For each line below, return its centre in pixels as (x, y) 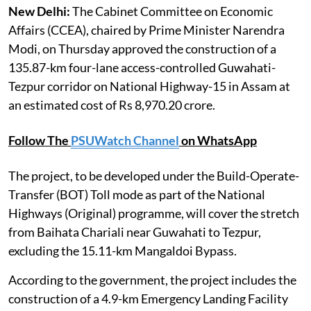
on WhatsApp (218, 141)
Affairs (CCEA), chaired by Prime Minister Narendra (146, 30)
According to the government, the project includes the (152, 280)
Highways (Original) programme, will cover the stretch (154, 213)
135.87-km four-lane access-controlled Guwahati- (142, 68)
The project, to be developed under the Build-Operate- (154, 176)
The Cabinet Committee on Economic (171, 11)
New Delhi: (39, 11)
